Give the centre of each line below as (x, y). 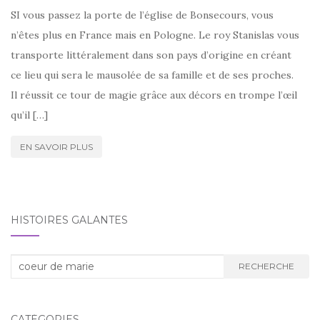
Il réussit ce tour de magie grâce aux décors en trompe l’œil (154, 95)
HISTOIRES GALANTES (69, 220)
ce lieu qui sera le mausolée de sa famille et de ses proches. (152, 75)
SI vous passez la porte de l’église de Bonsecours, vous (142, 15)
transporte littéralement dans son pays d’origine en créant (151, 55)
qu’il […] (29, 115)
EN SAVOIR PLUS (56, 146)
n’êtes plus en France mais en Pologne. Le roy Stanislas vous (155, 35)
